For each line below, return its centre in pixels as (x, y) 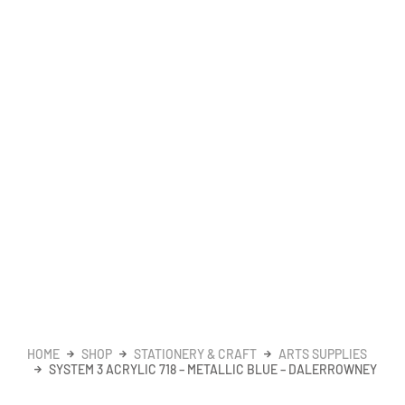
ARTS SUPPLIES (323, 353)
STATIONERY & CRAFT (195, 353)
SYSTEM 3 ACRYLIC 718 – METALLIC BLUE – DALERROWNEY (213, 369)
